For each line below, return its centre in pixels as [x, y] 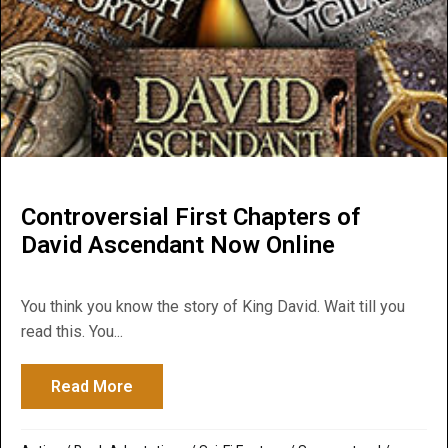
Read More [92, 387]
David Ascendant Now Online [178, 245]
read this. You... [72, 332]
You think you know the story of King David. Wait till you [213, 307]
